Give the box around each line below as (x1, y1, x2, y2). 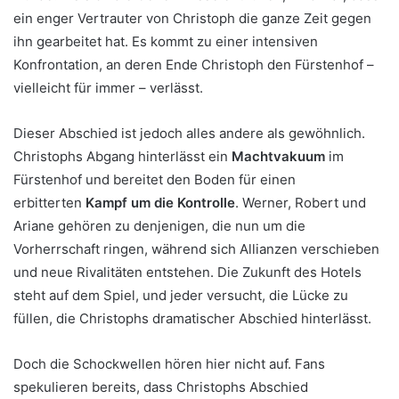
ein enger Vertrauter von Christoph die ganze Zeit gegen (13, 10, 371, 27)
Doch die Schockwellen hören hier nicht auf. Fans (13, 355, 325, 372)
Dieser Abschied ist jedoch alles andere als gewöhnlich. (13, 125, 365, 142)
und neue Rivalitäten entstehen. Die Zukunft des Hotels (13, 264, 362, 281)
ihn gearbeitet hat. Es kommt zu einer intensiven (13, 33, 318, 50)
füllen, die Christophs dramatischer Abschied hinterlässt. (13, 310, 371, 327)
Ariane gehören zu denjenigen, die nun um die (13, 217, 305, 234)
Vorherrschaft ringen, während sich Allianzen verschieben (13, 240, 379, 257)
